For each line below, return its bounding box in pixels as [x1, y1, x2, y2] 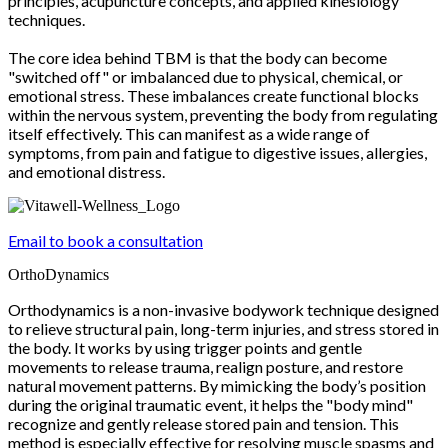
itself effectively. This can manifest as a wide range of [8, 124, 370, 143]
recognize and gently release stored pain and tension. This [8, 414, 399, 433]
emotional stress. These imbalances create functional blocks [8, 86, 419, 105]
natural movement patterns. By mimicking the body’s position [8, 376, 426, 395]
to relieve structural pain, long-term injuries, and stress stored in [8, 319, 439, 338]
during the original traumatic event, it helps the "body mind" [8, 395, 413, 414]
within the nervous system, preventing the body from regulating [8, 105, 438, 124]
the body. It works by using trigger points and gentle [8, 338, 362, 357]
